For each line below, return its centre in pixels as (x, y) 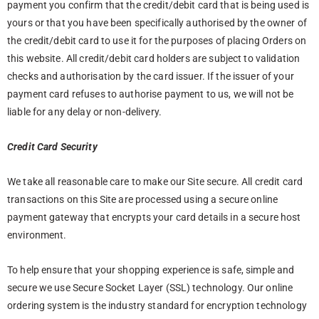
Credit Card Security (52, 146)
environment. (37, 235)
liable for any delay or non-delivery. (84, 111)
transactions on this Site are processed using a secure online (143, 199)
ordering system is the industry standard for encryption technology (157, 305)
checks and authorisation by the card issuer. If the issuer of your (151, 76)
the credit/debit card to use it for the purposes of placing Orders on (157, 40)
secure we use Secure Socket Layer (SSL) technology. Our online (150, 287)
